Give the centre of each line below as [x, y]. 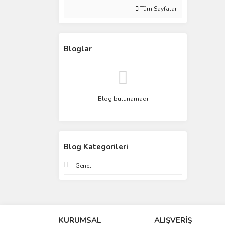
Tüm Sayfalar [158, 9]
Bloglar [78, 49]
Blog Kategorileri [96, 147]
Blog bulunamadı [123, 99]
